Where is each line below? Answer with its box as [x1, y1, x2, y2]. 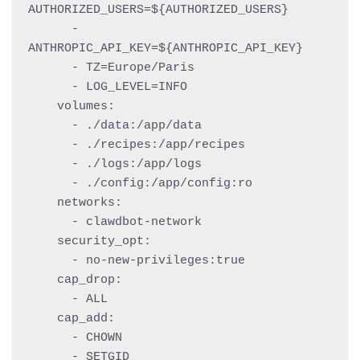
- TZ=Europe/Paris [28, 60, 72, 75]
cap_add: [28, 311, 57, 325]
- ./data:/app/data [28, 118, 72, 133]
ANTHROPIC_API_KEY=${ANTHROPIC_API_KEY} [28, 41, 303, 55]
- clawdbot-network [28, 215, 72, 229]
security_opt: [28, 234, 57, 248]
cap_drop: [28, 272, 57, 287]
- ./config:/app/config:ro [28, 176, 72, 190]
